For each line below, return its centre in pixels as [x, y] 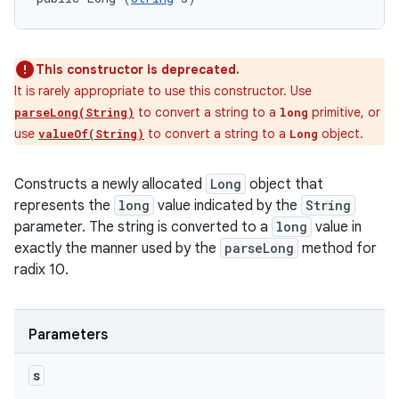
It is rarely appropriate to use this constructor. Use [163, 90]
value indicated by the [228, 205]
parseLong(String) [74, 112]
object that [285, 184]
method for [338, 248]
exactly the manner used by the [117, 248]
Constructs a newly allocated [110, 184]
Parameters [68, 334]
